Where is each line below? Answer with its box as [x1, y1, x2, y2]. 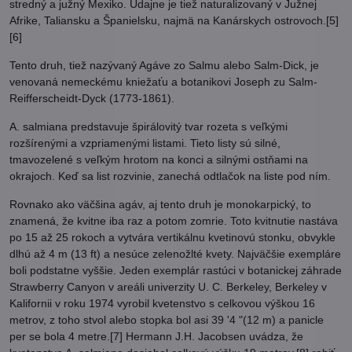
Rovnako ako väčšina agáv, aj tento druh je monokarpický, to [9, 198, 311, 211]
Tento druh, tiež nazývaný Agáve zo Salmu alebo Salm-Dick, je [9, 59, 319, 71]
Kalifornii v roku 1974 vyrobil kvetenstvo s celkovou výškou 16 [9, 297, 315, 310]
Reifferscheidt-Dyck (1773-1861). [9, 92, 174, 104]
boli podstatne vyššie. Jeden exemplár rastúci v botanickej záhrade [9, 264, 342, 277]
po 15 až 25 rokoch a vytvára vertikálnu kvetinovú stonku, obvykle [9, 231, 335, 244]
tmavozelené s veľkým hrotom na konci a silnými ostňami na [9, 153, 308, 166]
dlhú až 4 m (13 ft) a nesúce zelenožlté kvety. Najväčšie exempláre [9, 247, 341, 260]
